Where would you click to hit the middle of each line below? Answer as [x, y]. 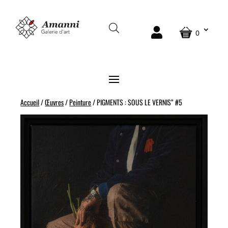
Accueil [30, 102]
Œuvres [54, 102]
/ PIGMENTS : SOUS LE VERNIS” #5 [137, 102]
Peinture [80, 102]
